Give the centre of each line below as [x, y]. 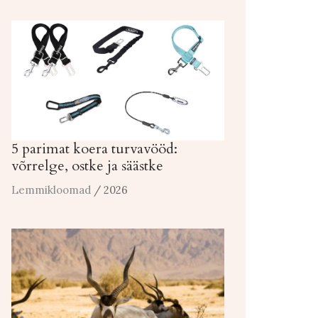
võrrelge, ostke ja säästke [87, 165]
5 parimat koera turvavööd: [94, 148]
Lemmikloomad [51, 190]
